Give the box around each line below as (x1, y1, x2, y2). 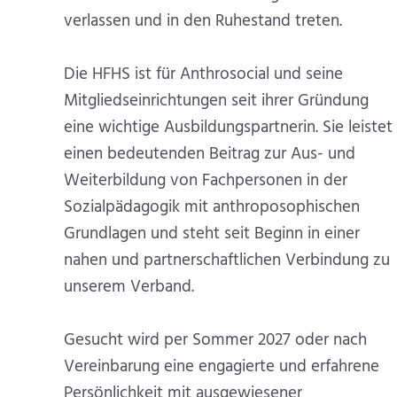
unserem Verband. (64, 273, 194, 300)
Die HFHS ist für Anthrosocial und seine (64, 60, 343, 88)
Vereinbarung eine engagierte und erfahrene (64, 353, 379, 380)
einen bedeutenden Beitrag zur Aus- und (64, 140, 355, 167)
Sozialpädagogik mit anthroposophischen (64, 193, 360, 221)
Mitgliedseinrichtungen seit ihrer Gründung (64, 87, 369, 114)
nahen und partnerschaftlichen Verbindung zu (64, 246, 390, 274)
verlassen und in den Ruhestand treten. (64, 7, 342, 35)
